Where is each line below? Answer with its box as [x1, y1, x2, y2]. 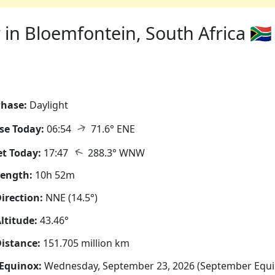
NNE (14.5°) [45, 191, 98, 205]
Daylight [29, 98, 68, 112]
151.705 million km [41, 236, 130, 250]
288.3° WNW [85, 145, 145, 160]
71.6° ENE [88, 122, 135, 136]
